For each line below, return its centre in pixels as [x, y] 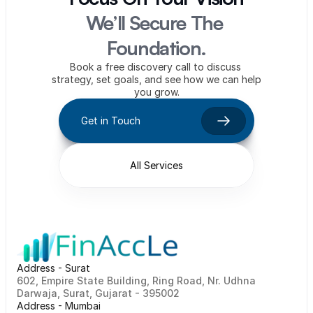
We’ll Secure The [154, 23]
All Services [156, 165]
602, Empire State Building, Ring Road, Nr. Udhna [136, 281]
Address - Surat [53, 268]
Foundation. [156, 48]
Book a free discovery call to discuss [155, 67]
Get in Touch [111, 121]
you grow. [156, 92]
